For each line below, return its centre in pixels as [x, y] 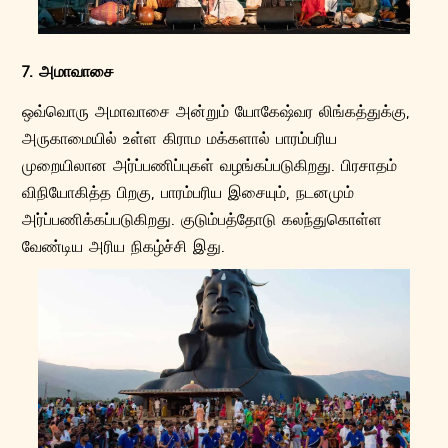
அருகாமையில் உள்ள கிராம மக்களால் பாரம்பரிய [180, 137]
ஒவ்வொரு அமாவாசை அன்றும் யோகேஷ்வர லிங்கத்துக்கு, [216, 110]
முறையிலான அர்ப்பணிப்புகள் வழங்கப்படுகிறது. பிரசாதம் [210, 164]
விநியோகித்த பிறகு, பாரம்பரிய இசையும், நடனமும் [188, 191]
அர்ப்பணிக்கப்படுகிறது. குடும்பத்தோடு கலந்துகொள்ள [202, 218]
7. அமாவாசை [68, 70]
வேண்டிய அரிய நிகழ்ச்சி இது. [124, 245]
